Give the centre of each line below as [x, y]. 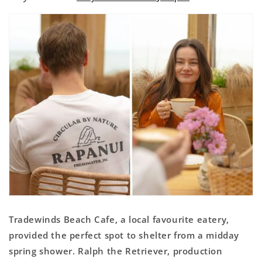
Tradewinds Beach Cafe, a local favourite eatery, [119, 219]
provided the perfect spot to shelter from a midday [124, 235]
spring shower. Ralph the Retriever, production [116, 251]
